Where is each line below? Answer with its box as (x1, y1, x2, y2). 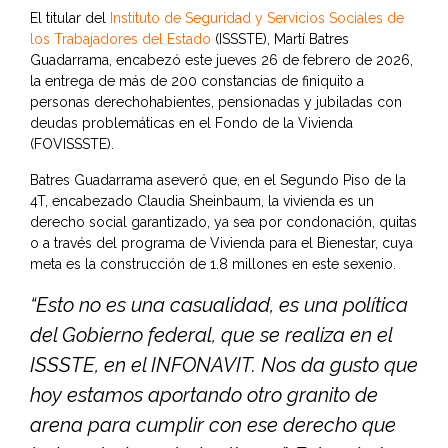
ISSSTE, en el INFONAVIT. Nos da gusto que (30, 353, 418, 378)
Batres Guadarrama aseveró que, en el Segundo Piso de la (30, 172, 406, 189)
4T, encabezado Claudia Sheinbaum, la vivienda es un (30, 193, 374, 210)
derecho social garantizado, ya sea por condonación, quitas (30, 214, 417, 231)
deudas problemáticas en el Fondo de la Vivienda (30, 115, 353, 132)
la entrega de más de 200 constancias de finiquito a (30, 73, 364, 90)
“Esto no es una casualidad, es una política (30, 293, 408, 318)
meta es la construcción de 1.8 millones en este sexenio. (30, 256, 396, 273)
